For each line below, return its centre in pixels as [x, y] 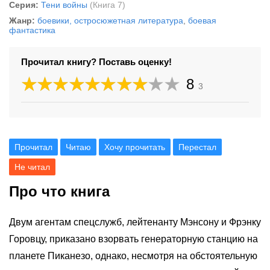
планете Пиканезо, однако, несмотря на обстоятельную [133, 256]
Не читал [32, 167]
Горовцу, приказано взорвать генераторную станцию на [133, 239]
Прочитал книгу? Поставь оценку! [96, 62]
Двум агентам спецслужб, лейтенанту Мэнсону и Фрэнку [135, 222]
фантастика [32, 30]
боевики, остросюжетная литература [110, 20]
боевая [202, 20]
